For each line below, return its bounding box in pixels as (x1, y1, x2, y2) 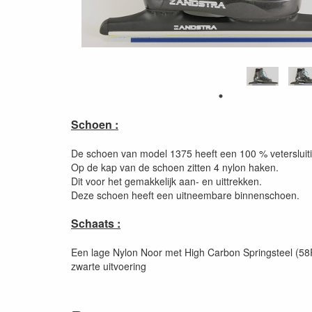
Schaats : (71, 214, 120, 231)
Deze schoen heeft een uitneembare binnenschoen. (71, 187, 299, 202)
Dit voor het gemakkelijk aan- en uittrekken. (71, 173, 262, 188)
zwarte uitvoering (71, 258, 146, 273)
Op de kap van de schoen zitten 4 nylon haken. (71, 159, 279, 174)
